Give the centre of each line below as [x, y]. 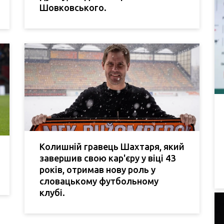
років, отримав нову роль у [97, 170]
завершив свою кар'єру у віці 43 [107, 158]
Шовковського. [73, 7]
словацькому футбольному [99, 181]
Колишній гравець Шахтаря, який [112, 147]
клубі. [52, 193]
